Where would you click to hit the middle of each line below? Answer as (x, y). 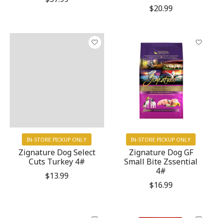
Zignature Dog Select (57, 152)
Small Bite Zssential (161, 161)
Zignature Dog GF (161, 152)
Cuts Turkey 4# (57, 161)
